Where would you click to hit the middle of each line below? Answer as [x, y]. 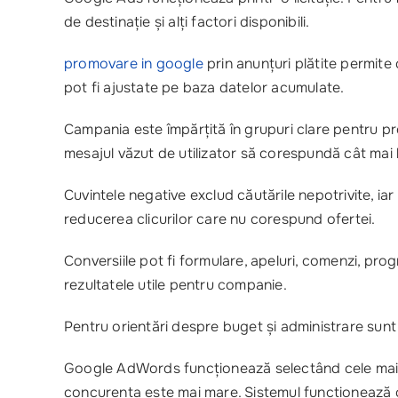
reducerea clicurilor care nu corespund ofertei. [220, 219]
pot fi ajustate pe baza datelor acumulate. [204, 88]
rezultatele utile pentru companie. [175, 285]
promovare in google [134, 64]
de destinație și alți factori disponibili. [187, 22]
